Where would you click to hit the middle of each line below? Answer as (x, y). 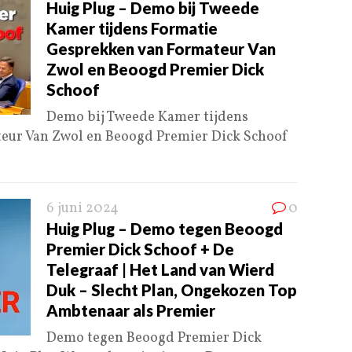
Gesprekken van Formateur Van (161, 49)
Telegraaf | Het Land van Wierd (160, 270)
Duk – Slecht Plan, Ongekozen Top (172, 290)
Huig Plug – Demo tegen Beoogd (165, 229)
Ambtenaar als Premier (131, 311)
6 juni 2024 (82, 209)
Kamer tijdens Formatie (132, 29)
